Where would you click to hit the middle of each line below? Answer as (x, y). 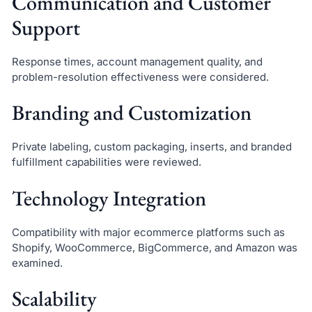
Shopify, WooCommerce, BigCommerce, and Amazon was (154, 247)
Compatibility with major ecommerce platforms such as (148, 232)
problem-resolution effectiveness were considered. (140, 77)
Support (46, 27)
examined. (37, 263)
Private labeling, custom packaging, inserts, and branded (151, 147)
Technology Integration (109, 198)
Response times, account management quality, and (137, 61)
